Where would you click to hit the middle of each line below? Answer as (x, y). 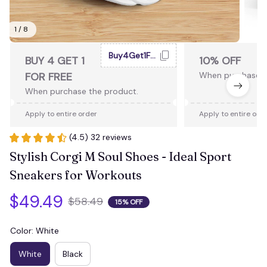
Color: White (35, 231)
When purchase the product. (82, 91)
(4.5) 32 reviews (100, 137)
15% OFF (129, 202)
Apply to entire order (61, 114)
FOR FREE (49, 77)
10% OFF (220, 61)
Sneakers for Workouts (76, 175)
